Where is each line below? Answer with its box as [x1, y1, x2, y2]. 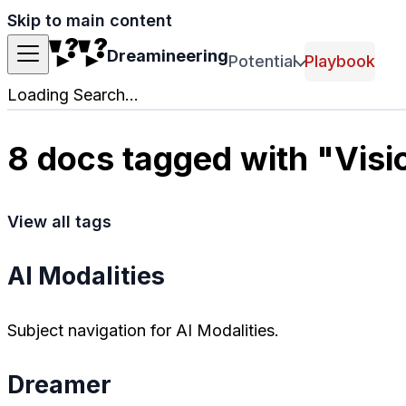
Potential [228, 51, 296, 71]
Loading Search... [7, 84, 139, 104]
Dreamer [7, 369, 111, 400]
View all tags [7, 211, 111, 231]
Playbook [304, 51, 376, 71]
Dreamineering [107, 46, 228, 65]
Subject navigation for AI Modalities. [7, 320, 279, 340]
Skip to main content [7, 11, 172, 30]
